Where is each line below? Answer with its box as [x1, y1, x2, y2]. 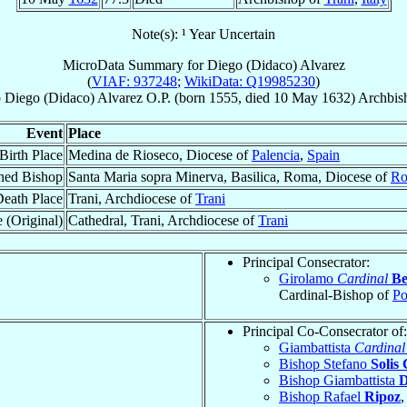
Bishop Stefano [279, 355, 371, 372]
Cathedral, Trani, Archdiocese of [68, 212, 258, 228]
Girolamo [279, 270, 337, 286]
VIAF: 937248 [92, 73, 177, 89]
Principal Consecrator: [243, 253, 370, 270]
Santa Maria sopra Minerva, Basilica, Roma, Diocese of [68, 168, 391, 184]
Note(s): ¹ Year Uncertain [132, 25, 275, 42]
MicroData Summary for [62, 56, 207, 73]
